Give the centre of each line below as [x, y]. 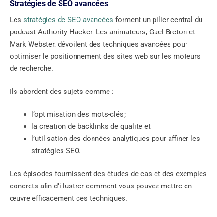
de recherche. [31, 69]
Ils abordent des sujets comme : [62, 91]
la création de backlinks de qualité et [91, 127]
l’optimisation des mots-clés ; [79, 115]
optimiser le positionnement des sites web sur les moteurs [105, 56]
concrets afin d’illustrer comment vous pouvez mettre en [101, 186]
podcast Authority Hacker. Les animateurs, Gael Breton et [102, 32]
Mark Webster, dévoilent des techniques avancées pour [99, 44]
